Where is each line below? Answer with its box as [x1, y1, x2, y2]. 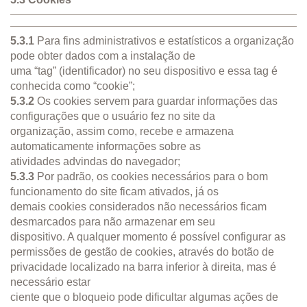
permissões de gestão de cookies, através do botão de [10, 245, 274, 258]
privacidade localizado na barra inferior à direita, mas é [10, 260, 276, 273]
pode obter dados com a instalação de [10, 49, 195, 62]
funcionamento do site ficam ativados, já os [10, 185, 219, 197]
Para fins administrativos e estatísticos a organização [34, 34, 294, 47]
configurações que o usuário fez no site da [10, 110, 215, 122]
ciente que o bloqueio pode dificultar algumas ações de [10, 291, 278, 303]
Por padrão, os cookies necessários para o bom [34, 170, 268, 182]
